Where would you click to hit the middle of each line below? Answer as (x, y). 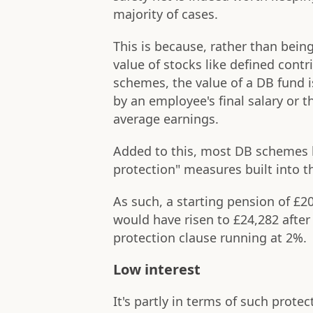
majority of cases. (166, 14)
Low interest (157, 270)
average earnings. (166, 119)
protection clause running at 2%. (210, 238)
